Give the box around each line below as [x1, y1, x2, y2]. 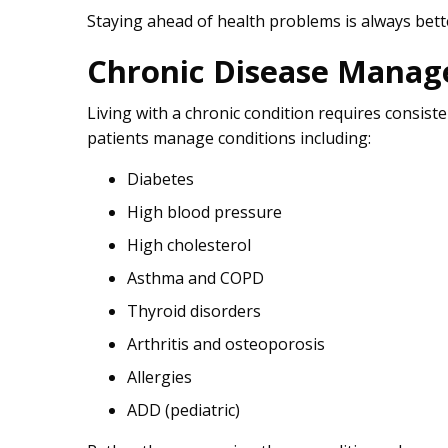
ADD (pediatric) [127, 399, 240, 422]
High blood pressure [127, 201, 282, 224]
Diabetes [127, 168, 194, 191]
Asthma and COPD [127, 267, 264, 290]
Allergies [127, 366, 192, 389]
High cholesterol [127, 234, 251, 257]
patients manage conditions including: [87, 127, 371, 150]
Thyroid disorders [127, 300, 261, 323]
